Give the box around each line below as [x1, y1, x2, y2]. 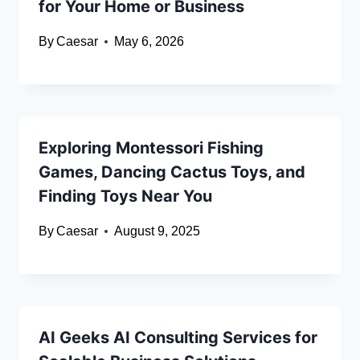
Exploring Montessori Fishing [39, 138, 264, 158]
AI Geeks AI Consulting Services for [39, 328, 317, 348]
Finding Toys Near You [39, 186, 212, 207]
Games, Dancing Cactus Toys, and [39, 162, 305, 182]
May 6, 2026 [114, 35, 185, 49]
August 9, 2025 [114, 224, 201, 239]
